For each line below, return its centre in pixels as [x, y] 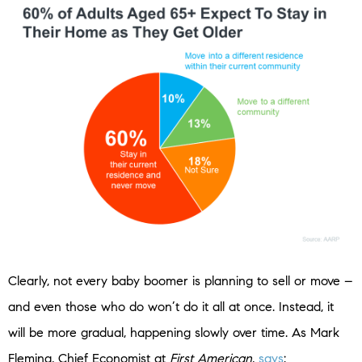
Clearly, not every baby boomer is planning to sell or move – [181, 280]
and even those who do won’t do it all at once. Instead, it [171, 306]
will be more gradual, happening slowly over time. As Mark [174, 332]
